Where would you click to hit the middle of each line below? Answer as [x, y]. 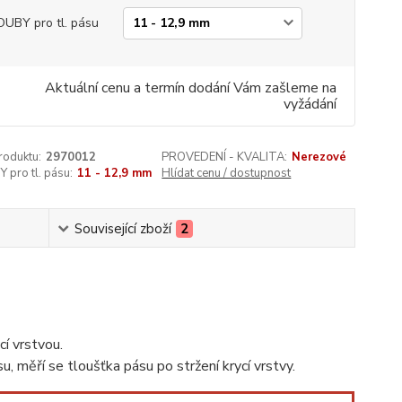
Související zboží [122, 229]
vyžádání [310, 104]
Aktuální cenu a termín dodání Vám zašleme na [190, 88]
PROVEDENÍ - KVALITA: [225, 157]
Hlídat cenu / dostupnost [227, 173]
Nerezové [319, 157]
